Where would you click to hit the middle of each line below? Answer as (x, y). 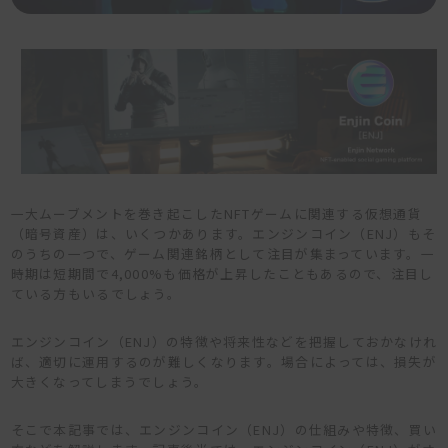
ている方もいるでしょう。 (96, 293)
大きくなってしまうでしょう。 (109, 381)
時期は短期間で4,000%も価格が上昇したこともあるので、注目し (222, 273)
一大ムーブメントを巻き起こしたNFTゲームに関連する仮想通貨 (216, 213)
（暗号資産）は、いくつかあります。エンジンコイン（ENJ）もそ (223, 233)
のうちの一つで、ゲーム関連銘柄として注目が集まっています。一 (223, 253)
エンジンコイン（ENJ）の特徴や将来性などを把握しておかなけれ (224, 341)
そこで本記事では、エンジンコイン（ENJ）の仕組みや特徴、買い (224, 429)
